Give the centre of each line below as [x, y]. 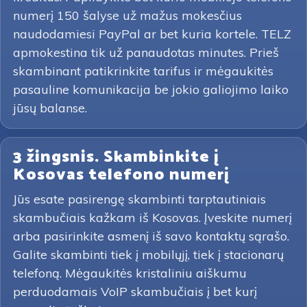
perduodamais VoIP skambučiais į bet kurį [135, 292]
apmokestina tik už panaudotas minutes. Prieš [146, 52]
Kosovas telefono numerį [121, 175]
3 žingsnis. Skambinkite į [116, 157]
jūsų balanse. [50, 108]
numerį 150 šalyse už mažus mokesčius [127, 15]
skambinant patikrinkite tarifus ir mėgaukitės [143, 71]
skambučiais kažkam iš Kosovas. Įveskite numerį [152, 218]
